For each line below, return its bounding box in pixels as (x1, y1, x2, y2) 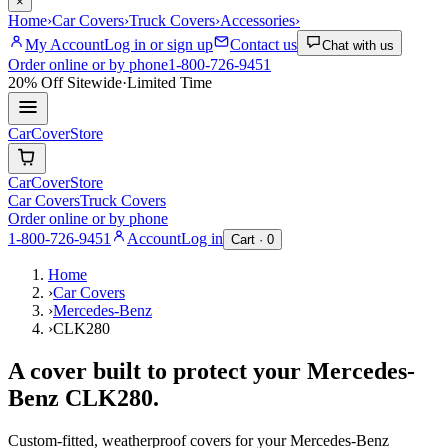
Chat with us (322, 38, 394, 54)
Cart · (231, 232, 267, 248)
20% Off (8, 74, 63, 92)
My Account (25, 36, 104, 54)
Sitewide (63, 74, 122, 92)
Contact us (230, 36, 297, 54)
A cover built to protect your (8, 358, 307, 385)
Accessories (220, 12, 295, 30)
